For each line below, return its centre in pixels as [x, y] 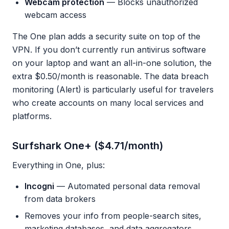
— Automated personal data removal [127, 186]
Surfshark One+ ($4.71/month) [88, 146]
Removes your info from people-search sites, [113, 216]
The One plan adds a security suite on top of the [106, 36]
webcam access [55, 15]
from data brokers [60, 199]
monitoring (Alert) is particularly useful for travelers [113, 89]
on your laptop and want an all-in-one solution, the [112, 63]
